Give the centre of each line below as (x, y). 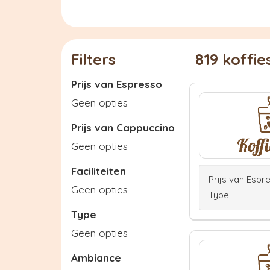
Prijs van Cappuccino (123, 127)
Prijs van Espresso (117, 84)
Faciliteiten (99, 171)
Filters (93, 59)
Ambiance (96, 258)
